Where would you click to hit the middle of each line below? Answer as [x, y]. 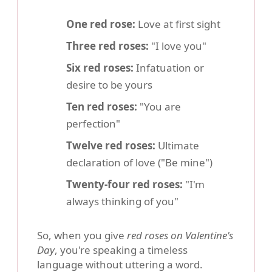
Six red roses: [100, 67]
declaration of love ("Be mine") [139, 162]
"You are [159, 106]
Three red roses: [107, 46]
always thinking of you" [122, 201]
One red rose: [101, 24]
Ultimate [177, 145]
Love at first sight [178, 24]
